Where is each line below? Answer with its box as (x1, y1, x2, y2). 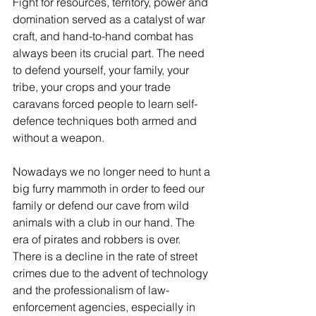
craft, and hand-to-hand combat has (13, 29, 196, 43)
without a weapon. (13, 130, 104, 145)
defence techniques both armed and (13, 114, 200, 128)
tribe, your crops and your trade (13, 80, 174, 94)
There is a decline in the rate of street (13, 249, 200, 263)
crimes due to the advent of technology (13, 266, 211, 280)
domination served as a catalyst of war (13, 12, 208, 26)
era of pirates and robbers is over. (13, 232, 183, 246)
